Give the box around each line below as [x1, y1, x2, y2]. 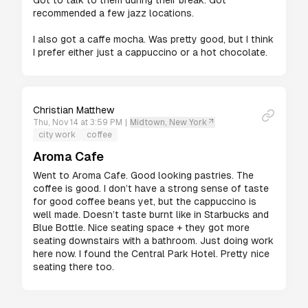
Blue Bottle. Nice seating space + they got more [33, 222, 250, 233]
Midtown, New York [130, 118, 207, 127]
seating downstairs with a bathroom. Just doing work [33, 235, 274, 246]
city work [38, 130, 76, 140]
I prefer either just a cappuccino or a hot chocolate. [33, 47, 267, 58]
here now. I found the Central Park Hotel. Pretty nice [33, 248, 269, 259]
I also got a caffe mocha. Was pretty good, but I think [33, 34, 274, 45]
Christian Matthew [33, 104, 114, 115]
